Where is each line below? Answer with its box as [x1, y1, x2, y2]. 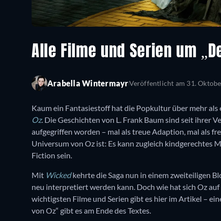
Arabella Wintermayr [47, 78, 129, 88]
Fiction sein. [32, 150, 74, 160]
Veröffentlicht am [129, 79, 185, 88]
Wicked [45, 170, 71, 180]
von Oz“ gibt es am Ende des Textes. [32, 206, 151, 216]
